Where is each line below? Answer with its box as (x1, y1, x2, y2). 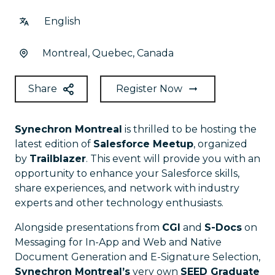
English (44, 15, 80, 27)
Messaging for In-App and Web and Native (15, 236, 222, 248)
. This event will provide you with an (86, 153, 260, 165)
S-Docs (204, 222, 242, 233)
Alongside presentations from (15, 222, 162, 233)
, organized (193, 138, 247, 150)
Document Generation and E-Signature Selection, (15, 251, 260, 263)
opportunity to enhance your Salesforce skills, (15, 168, 239, 179)
